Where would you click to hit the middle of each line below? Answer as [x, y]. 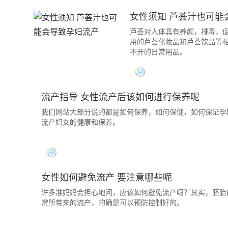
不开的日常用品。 [158, 52]
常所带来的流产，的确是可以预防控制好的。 [112, 203]
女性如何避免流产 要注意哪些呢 [107, 178]
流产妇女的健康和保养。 [80, 122]
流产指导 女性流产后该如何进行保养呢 [120, 97]
